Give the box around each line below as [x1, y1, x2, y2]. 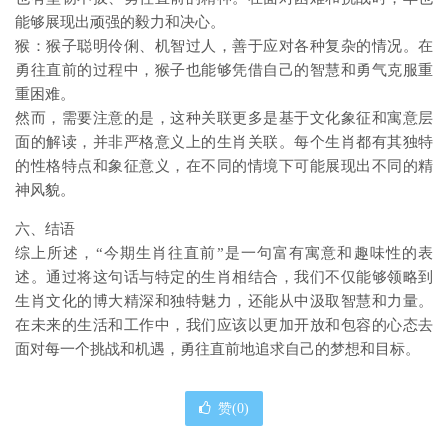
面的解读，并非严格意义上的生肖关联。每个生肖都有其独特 [15, 134, 433, 150]
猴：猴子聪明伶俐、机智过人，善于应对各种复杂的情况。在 [15, 38, 433, 54]
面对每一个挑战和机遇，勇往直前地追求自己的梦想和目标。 [15, 341, 420, 357]
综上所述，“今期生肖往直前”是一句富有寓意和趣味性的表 [15, 245, 433, 261]
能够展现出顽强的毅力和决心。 [15, 14, 225, 30]
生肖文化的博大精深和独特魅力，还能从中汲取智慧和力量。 [15, 293, 433, 309]
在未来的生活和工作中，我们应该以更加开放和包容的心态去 [15, 317, 433, 333]
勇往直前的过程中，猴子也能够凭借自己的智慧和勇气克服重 [15, 62, 433, 78]
